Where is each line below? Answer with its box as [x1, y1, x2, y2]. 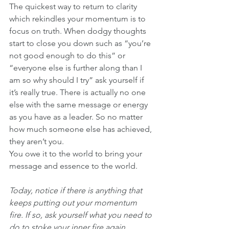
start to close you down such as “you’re [9, 38, 153, 48]
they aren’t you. [9, 136, 66, 146]
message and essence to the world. [9, 161, 140, 171]
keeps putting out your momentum [9, 197, 139, 208]
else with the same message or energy [9, 99, 150, 109]
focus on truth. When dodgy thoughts [9, 26, 148, 36]
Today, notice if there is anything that [9, 185, 144, 195]
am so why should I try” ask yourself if [9, 75, 146, 85]
